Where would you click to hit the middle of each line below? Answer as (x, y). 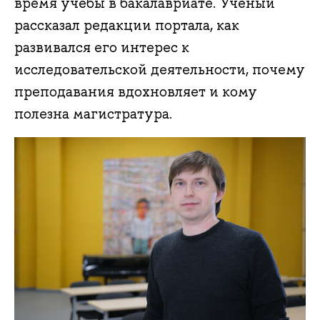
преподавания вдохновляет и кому (136, 92)
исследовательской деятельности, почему (160, 70)
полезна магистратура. (93, 114)
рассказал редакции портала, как (127, 25)
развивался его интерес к (102, 47)
